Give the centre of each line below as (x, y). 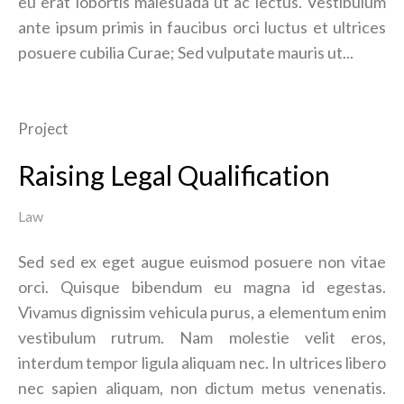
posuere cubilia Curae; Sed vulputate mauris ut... (186, 52)
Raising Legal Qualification (174, 175)
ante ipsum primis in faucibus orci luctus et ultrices (202, 27)
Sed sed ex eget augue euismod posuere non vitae (202, 262)
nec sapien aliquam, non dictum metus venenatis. (202, 388)
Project (43, 129)
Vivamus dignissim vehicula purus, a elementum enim (202, 312)
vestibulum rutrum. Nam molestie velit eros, (202, 337)
